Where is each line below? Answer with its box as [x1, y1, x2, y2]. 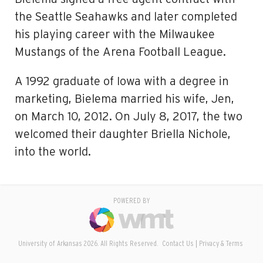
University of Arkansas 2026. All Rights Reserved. [18, 240, 160, 248]
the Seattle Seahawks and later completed [15, 11, 237, 23]
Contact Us [161, 240, 194, 248]
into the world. [15, 146, 91, 158]
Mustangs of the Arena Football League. [15, 46, 226, 58]
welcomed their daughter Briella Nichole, [15, 129, 231, 140]
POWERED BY [113, 197, 150, 205]
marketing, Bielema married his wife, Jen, [15, 93, 234, 105]
